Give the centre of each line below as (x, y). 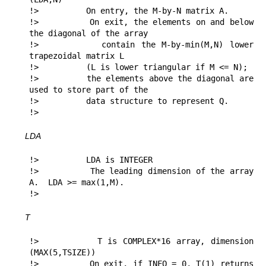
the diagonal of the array (88, 34)
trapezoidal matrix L (77, 56)
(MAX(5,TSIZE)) (62, 253)
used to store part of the (91, 90)
